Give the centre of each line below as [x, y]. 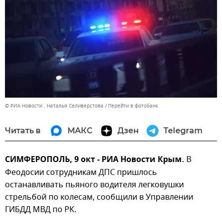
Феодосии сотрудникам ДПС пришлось [81, 172]
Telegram [183, 130]
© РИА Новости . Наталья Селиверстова [54, 106]
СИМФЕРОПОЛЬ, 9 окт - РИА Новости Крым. [96, 160]
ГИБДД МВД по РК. [41, 209]
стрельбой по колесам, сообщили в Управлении [99, 197]
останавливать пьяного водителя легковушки [94, 185]
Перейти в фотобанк [133, 106]
